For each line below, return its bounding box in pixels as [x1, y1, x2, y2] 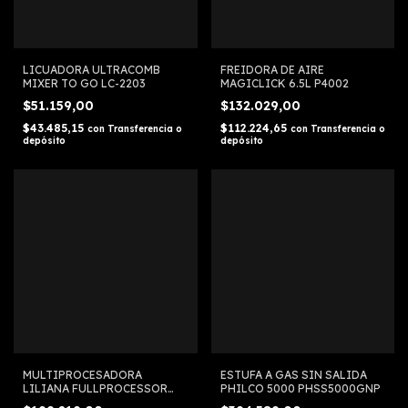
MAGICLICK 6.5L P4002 [219, 76, 349, 91]
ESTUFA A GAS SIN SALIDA [219, 367, 367, 382]
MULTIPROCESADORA [23, 367, 142, 382]
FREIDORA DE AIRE [219, 63, 324, 77]
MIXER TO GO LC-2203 [23, 76, 146, 91]
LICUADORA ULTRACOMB [23, 63, 160, 77]
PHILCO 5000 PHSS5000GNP [219, 381, 381, 395]
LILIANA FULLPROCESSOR [23, 381, 168, 395]
